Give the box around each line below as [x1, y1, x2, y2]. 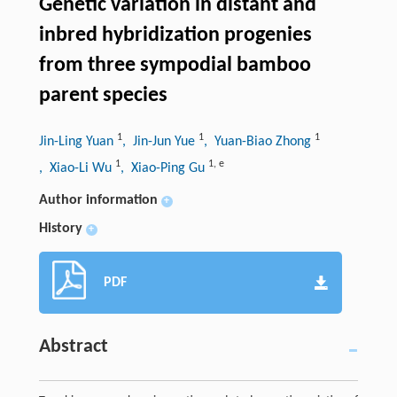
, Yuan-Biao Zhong [203, 134, 315, 149]
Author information [38, 192, 158, 207]
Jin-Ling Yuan [38, 134, 117, 149]
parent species [38, 84, 167, 106]
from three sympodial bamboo [38, 54, 311, 76]
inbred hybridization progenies [38, 24, 312, 46]
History [38, 221, 82, 236]
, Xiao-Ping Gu [120, 160, 208, 175]
